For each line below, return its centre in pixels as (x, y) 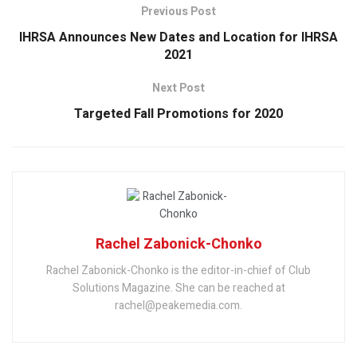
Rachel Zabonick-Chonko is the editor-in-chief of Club (178, 271)
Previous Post (178, 12)
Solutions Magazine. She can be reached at (178, 288)
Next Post (178, 88)
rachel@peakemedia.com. (178, 306)
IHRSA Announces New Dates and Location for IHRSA (178, 38)
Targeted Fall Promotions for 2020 (178, 114)
